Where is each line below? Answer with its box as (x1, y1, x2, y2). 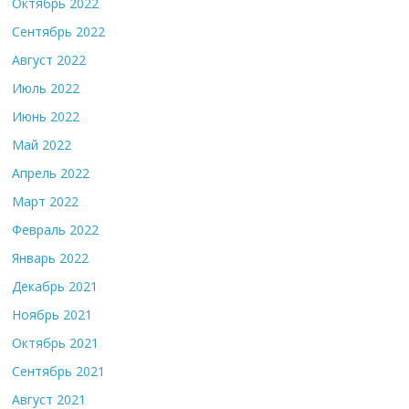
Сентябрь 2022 (12, 22, 106, 40)
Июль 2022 (12, 79, 80, 97)
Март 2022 (12, 192, 79, 210)
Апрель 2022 (12, 163, 90, 182)
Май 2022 (12, 135, 72, 153)
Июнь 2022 (12, 107, 80, 125)
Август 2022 (12, 50, 87, 68)
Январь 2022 (12, 248, 89, 267)
